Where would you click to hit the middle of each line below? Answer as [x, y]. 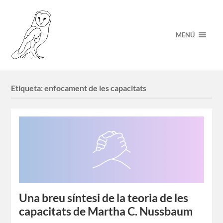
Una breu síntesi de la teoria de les [104, 198]
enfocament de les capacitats [96, 88]
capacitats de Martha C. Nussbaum [106, 212]
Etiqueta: [28, 88]
